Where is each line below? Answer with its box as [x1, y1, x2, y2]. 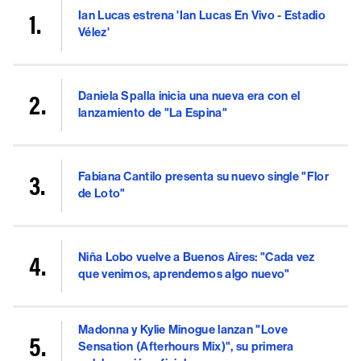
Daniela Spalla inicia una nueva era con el [78, 89, 301, 104]
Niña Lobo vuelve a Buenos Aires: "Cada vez [78, 250, 315, 265]
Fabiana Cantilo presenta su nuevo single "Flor [78, 169, 329, 185]
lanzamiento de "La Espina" [78, 106, 227, 121]
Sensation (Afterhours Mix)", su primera [78, 338, 294, 354]
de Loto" [78, 186, 126, 201]
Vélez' [78, 25, 110, 40]
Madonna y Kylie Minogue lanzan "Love [78, 322, 288, 337]
